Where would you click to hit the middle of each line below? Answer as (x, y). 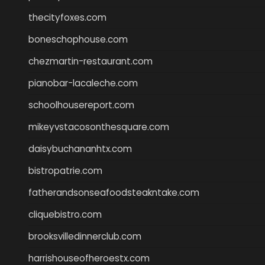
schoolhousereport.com (81, 105)
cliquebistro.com (65, 214)
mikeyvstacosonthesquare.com (99, 127)
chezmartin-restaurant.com (91, 61)
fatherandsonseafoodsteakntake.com (114, 192)
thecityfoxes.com (67, 17)
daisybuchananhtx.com (80, 148)
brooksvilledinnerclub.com (85, 236)
